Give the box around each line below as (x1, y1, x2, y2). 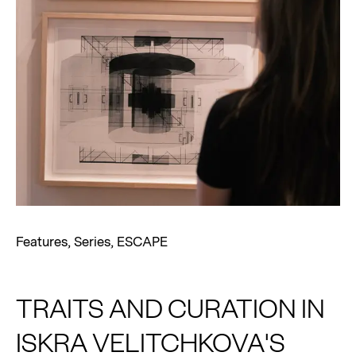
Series (74, 233, 110, 251)
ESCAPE (117, 233, 168, 251)
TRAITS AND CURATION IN (16, 290, 325, 323)
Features (16, 233, 68, 251)
